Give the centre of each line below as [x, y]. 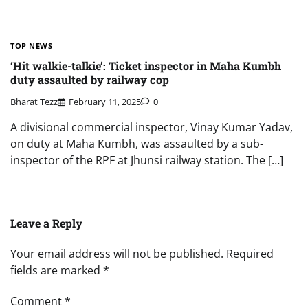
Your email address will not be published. [117, 253]
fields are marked [57, 270]
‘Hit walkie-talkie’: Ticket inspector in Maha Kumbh [146, 65]
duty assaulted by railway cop [90, 79]
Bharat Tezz [34, 101]
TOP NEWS [31, 46]
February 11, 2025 [105, 101]
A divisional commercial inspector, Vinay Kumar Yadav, [152, 127]
